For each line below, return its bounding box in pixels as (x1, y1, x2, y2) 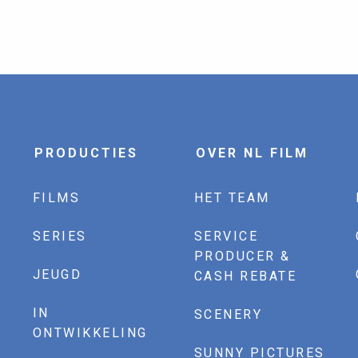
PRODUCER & (193, 248, 291, 264)
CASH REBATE (193, 268, 297, 284)
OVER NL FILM (195, 145, 308, 161)
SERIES (32, 228, 87, 244)
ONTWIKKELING (32, 324, 148, 340)
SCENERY (193, 306, 263, 322)
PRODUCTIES (34, 145, 138, 161)
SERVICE (193, 228, 259, 244)
